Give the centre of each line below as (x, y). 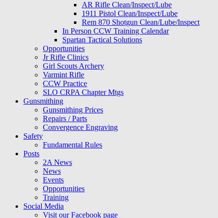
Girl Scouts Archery (73, 66)
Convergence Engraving (80, 127)
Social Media (44, 206)
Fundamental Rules (73, 145)
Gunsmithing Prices (73, 110)
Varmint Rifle (64, 75)
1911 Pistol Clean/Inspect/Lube (130, 13)
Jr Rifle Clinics (66, 57)
